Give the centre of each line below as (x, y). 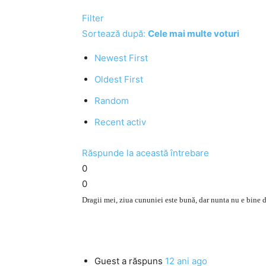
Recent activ (120, 122)
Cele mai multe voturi (194, 34)
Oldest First (119, 79)
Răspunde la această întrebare (145, 153)
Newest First (121, 58)
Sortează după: (115, 34)
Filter (93, 18)
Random (112, 101)
